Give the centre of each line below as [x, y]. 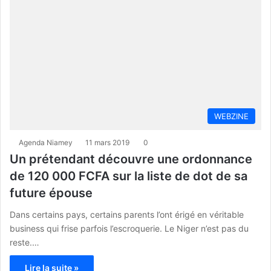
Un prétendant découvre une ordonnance [131, 159]
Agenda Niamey [46, 142]
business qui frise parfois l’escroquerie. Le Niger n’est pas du [129, 228]
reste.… [24, 242]
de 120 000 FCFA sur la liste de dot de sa [129, 176]
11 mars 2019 [107, 142]
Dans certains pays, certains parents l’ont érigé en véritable [127, 214]
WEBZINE [231, 116]
